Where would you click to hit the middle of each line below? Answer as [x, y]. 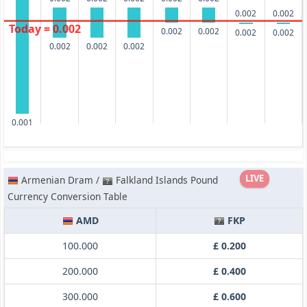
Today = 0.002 [45, 29]
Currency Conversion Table [67, 197]
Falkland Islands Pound [165, 180]
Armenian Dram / [62, 180]
